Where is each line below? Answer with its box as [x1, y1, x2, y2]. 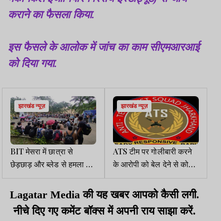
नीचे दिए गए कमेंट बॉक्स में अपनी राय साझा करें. [13, 205, 196, 218]
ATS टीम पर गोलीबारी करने [113, 146, 192, 157]
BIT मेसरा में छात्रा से [10, 146, 73, 157]
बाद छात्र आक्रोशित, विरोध [10, 171, 89, 183]
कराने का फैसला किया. [8, 8, 95, 21]
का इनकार [113, 171, 143, 183]
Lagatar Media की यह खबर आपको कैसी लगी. [10, 188, 199, 201]
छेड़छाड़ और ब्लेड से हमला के [10, 158, 92, 170]
